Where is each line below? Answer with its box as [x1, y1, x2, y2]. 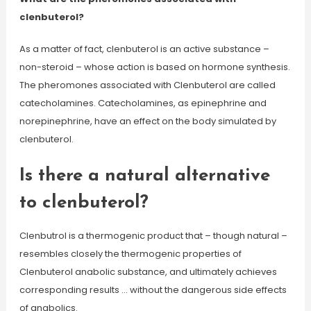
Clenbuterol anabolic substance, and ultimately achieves [19, 265, 277, 278]
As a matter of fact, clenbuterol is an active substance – [19, 42, 269, 56]
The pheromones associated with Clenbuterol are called [19, 78, 276, 92]
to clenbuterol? [19, 194, 149, 212]
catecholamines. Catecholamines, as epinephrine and [19, 96, 267, 110]
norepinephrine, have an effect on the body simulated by [19, 115, 276, 128]
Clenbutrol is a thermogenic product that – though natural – [19, 229, 287, 242]
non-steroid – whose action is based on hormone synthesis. [19, 60, 290, 74]
